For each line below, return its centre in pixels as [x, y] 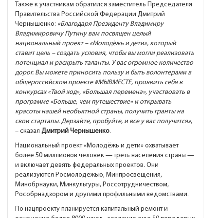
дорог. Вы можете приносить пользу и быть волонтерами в [103, 73]
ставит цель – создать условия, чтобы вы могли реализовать [105, 53]
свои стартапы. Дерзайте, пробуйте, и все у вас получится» [103, 121]
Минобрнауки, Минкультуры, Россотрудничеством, [92, 184]
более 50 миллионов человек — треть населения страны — [105, 155]
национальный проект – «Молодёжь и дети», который [96, 43]
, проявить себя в [157, 82]
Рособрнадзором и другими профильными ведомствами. [102, 194]
